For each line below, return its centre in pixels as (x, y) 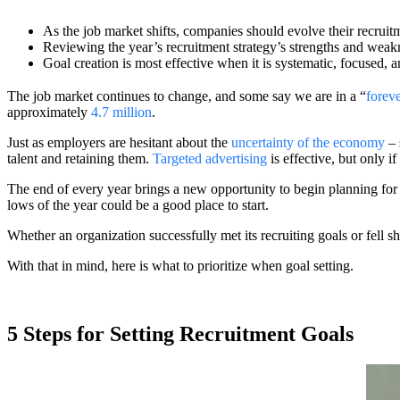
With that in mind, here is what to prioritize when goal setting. (180, 266)
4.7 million (121, 112)
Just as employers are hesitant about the (119, 143)
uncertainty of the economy (308, 143)
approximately (49, 112)
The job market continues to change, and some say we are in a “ (187, 96)
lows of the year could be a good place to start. (138, 205)
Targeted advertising (210, 159)
